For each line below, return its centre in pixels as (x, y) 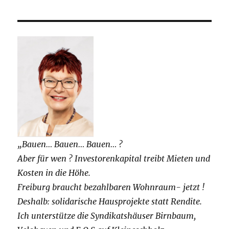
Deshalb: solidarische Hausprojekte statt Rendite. (110, 201)
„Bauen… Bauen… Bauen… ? (70, 144)
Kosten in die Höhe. (54, 173)
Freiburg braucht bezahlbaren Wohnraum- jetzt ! (111, 187)
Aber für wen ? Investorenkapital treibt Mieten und (114, 158)
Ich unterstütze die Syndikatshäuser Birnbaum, (107, 215)
